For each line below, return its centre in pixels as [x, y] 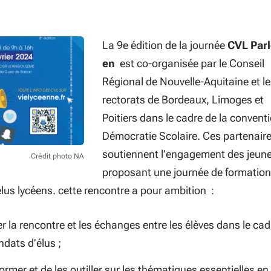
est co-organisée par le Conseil [190, 63]
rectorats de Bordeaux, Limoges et [183, 99]
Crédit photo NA [57, 156]
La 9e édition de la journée [165, 45]
